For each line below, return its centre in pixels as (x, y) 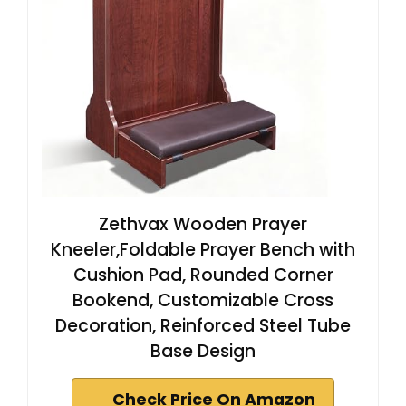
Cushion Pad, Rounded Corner (203, 275)
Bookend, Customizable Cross (203, 300)
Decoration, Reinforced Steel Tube (203, 325)
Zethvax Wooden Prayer (203, 224)
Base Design (203, 351)
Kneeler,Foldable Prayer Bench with (203, 249)
